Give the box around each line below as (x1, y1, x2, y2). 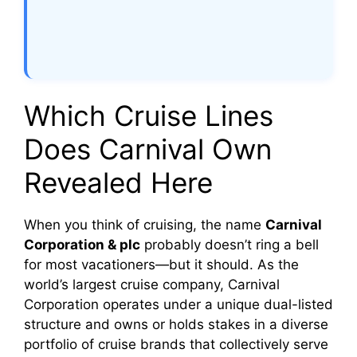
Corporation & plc (24, 237, 140, 253)
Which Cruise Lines (24, 99, 273, 133)
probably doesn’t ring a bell (140, 237, 319, 253)
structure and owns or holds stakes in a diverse (24, 316, 328, 333)
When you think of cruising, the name (24, 217, 265, 233)
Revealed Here (24, 166, 213, 200)
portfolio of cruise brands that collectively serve (24, 336, 328, 353)
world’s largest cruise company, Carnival (24, 277, 280, 293)
